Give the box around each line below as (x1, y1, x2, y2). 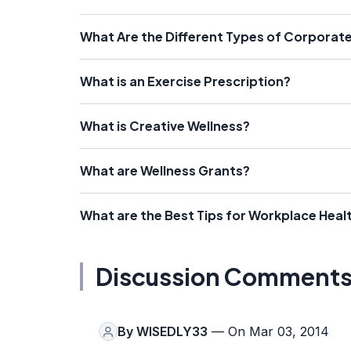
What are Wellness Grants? (80, 162, 250, 179)
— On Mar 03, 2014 (208, 324, 329, 339)
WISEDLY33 (136, 324, 208, 339)
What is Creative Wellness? (80, 118, 250, 134)
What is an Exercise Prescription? (80, 73, 291, 89)
